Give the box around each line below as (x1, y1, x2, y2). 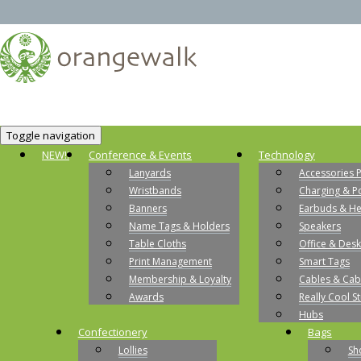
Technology (259, 147, 315, 162)
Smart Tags (299, 254, 350, 268)
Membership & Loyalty (129, 272, 231, 286)
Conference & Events (89, 147, 192, 162)
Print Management (129, 254, 212, 268)
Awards (129, 289, 164, 304)
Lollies (118, 342, 147, 357)
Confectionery (77, 324, 147, 339)
